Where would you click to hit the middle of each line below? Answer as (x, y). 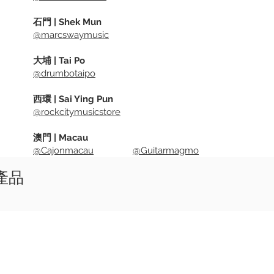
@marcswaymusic (71, 35)
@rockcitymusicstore (77, 112)
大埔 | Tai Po (59, 61)
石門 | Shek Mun (67, 22)
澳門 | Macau (61, 138)
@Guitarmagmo (166, 150)
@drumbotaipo (64, 73)
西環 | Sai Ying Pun (73, 99)
